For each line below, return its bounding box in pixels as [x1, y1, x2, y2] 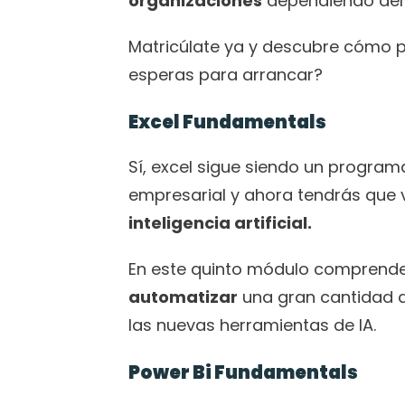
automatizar [128, 286, 238, 308]
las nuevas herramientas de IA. [128, 314, 381, 336]
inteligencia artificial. [128, 212, 312, 234]
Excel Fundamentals [128, 109, 326, 135]
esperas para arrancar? [128, 63, 323, 86]
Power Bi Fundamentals [128, 360, 358, 385]
